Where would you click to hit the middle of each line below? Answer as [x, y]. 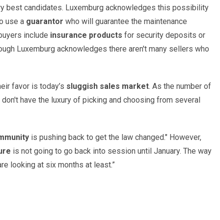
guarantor [45, 21]
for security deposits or [164, 35]
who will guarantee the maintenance [125, 21]
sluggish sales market [108, 86]
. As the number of [180, 86]
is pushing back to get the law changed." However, [115, 137]
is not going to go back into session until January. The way [111, 151]
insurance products [86, 35]
